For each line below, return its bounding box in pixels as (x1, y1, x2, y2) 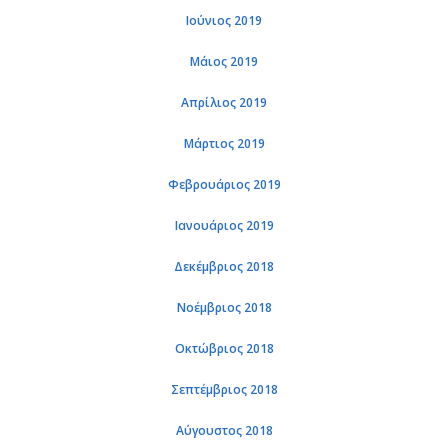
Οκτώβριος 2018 (174, 340, 274, 357)
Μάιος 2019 (190, 53, 258, 70)
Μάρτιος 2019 (183, 135, 265, 152)
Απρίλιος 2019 (181, 94, 267, 111)
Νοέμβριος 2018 (176, 299, 272, 316)
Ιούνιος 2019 (186, 12, 262, 29)
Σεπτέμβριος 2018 (170, 381, 278, 398)
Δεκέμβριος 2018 (174, 258, 274, 275)
